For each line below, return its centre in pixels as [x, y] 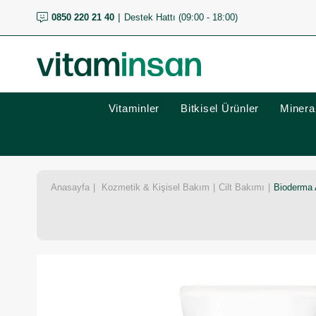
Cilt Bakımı [242, 187]
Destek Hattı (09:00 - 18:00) [181, 17]
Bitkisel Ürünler [220, 108]
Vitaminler [134, 108]
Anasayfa [70, 187]
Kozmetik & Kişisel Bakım [156, 187]
